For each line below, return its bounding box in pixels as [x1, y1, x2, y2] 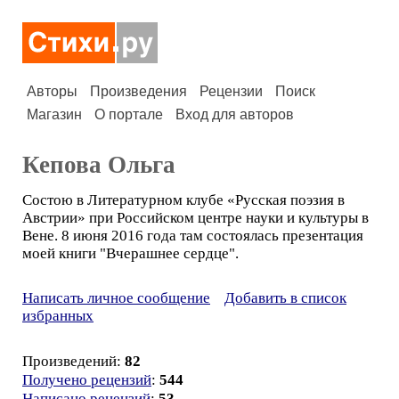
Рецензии [199, 84, 263, 99]
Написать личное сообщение [22, 289, 210, 306]
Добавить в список [224, 289, 346, 306]
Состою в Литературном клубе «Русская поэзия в [22, 191, 345, 208]
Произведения [90, 84, 187, 99]
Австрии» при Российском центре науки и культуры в [22, 209, 369, 226]
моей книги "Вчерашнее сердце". [22, 245, 239, 262]
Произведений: [22, 353, 125, 370]
